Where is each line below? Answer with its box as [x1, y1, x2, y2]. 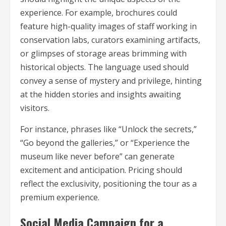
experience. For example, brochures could [20, 7, 177, 19]
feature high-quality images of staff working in [20, 21, 197, 32]
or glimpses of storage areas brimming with [20, 48, 187, 60]
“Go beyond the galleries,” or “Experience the [20, 137, 190, 149]
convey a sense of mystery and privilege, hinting [20, 75, 202, 87]
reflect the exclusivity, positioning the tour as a [20, 178, 197, 190]
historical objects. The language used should [20, 62, 189, 73]
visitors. [20, 102, 49, 114]
